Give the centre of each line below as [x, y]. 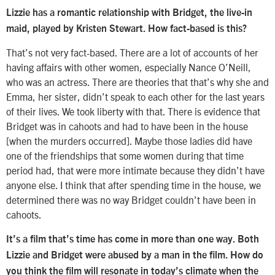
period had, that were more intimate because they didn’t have [135, 170]
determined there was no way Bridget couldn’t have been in [131, 200]
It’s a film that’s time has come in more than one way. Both [133, 239]
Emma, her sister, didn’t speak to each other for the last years [135, 97]
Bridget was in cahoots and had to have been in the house [127, 126]
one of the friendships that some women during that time [125, 156]
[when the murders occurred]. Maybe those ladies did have [129, 141]
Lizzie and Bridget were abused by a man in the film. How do [135, 255]
